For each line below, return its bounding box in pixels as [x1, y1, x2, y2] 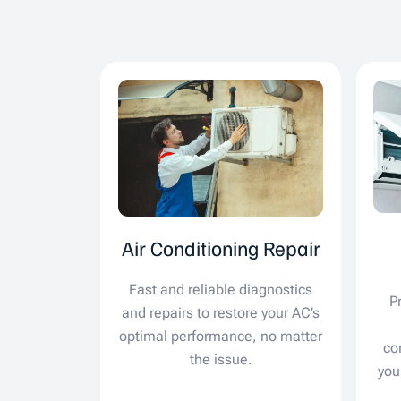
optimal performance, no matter [119, 328, 323, 346]
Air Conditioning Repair [121, 235, 320, 261]
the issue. [189, 351, 252, 369]
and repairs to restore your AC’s [122, 304, 320, 322]
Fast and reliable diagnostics [129, 281, 313, 299]
